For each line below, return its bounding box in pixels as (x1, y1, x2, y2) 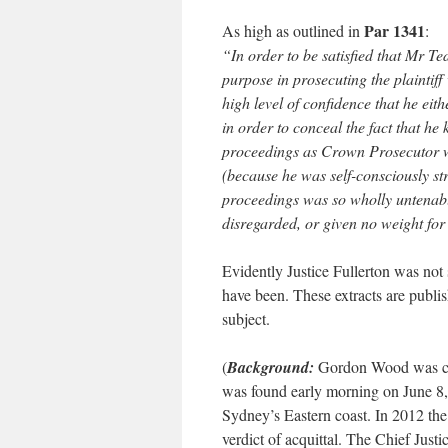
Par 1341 (364, 19, 425, 42)
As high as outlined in (222, 20, 364, 41)
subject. (222, 308, 270, 329)
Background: (227, 356, 318, 378)
